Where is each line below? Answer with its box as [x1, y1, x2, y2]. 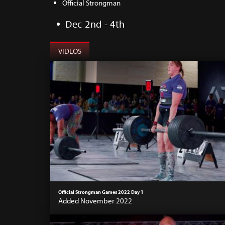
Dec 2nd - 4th [65, 18, 126, 30]
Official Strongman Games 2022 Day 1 [58, 189, 144, 195]
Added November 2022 [58, 196, 132, 205]
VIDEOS [58, 46, 81, 56]
